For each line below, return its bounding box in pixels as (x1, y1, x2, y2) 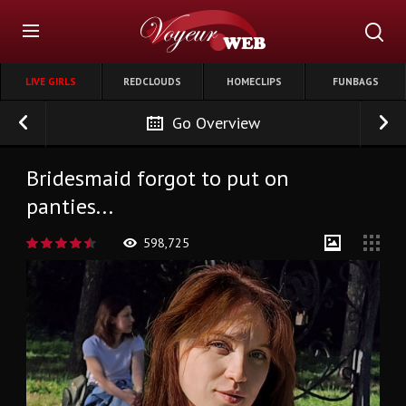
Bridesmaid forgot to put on (26, 164, 289, 193)
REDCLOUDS (123, 75, 181, 88)
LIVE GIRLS (25, 75, 76, 88)
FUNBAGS (332, 75, 379, 88)
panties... (26, 192, 113, 221)
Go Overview (171, 112, 260, 133)
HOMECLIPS (226, 75, 282, 88)
